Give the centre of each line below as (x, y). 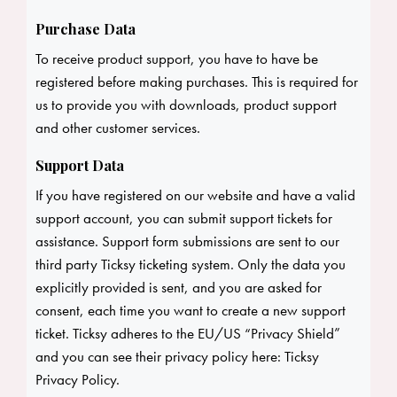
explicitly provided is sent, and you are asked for (179, 288)
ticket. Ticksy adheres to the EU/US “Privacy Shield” (188, 334)
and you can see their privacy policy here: (160, 357)
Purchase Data (86, 29)
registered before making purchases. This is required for (197, 82)
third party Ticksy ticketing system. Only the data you (191, 265)
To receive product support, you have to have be (177, 59)
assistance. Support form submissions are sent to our (187, 241)
